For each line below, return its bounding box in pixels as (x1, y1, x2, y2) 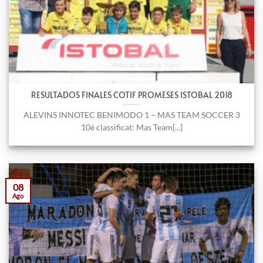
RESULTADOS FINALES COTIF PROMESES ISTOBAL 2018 (31, 89, 232, 100)
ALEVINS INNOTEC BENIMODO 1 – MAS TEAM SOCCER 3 (19, 110, 244, 120)
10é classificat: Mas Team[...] (80, 122, 183, 132)
